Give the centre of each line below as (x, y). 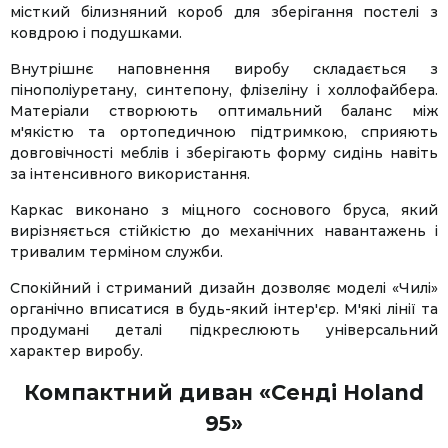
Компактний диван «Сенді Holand (224, 392)
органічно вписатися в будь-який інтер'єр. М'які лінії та (224, 308)
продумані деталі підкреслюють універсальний (224, 329)
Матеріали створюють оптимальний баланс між (224, 110)
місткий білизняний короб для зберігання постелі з (224, 11)
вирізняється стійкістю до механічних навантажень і (224, 230)
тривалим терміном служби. (116, 251)
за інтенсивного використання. (130, 173)
